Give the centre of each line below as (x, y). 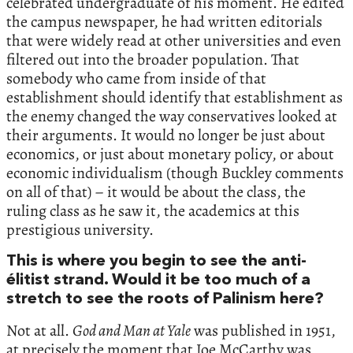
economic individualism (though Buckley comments (175, 173)
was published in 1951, (263, 330)
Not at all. (39, 330)
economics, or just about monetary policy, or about (170, 154)
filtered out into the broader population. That (153, 59)
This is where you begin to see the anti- (156, 261)
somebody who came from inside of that (136, 78)
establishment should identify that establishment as (175, 97)
